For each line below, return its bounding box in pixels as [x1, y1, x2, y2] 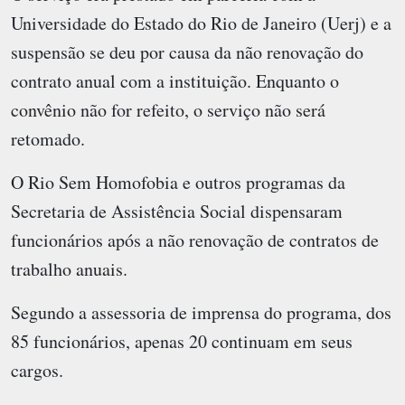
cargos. [11, 357, 63, 382]
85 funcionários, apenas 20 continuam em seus [11, 328, 353, 353]
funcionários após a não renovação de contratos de [11, 227, 379, 252]
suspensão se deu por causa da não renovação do [11, 39, 363, 64]
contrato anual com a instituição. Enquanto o [11, 68, 339, 93]
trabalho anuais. [11, 256, 127, 281]
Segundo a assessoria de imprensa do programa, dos [11, 299, 391, 325]
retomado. [11, 126, 85, 151]
